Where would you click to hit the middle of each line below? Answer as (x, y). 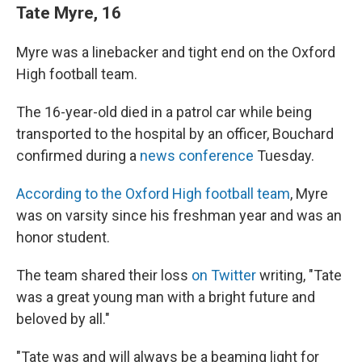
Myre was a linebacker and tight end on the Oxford (176, 52)
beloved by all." (63, 319)
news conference (197, 156)
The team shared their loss (104, 275)
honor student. (63, 237)
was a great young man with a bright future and (166, 297)
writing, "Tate (299, 275)
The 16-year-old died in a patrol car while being (164, 112)
